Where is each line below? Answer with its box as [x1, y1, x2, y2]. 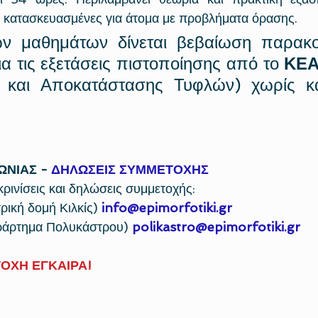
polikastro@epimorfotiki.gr [132, 219, 300, 234]
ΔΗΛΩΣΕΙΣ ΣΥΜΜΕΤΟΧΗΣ [51, 161, 209, 177]
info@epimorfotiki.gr [102, 199, 232, 215]
